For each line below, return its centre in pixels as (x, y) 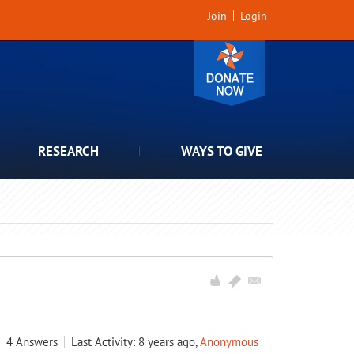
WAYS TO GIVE (222, 151)
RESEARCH (68, 151)
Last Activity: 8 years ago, (136, 342)
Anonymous (229, 342)
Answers (37, 342)
